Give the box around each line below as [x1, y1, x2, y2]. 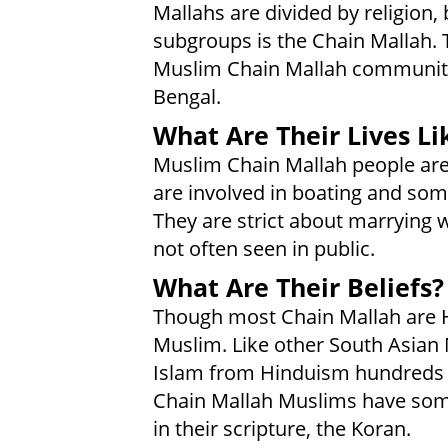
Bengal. [152, 82, 221, 111]
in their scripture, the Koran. [152, 413, 411, 442]
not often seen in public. [152, 233, 375, 262]
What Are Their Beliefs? [152, 270, 444, 304]
